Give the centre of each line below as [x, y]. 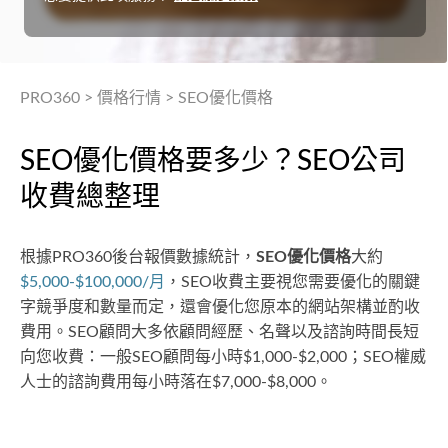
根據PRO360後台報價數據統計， [138, 257]
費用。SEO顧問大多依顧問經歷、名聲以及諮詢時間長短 [219, 332]
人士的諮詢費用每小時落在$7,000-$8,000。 [176, 382]
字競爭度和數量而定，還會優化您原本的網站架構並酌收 [220, 307]
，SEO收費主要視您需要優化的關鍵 [292, 282]
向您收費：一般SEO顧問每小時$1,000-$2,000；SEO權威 [223, 357]
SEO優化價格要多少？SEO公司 [213, 161]
